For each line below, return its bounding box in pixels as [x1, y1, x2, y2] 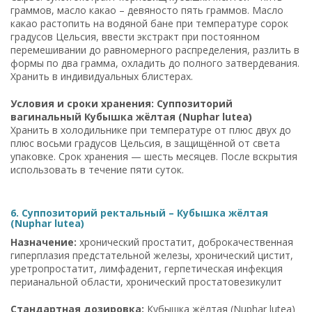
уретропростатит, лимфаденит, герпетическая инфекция [10, 261, 283, 275]
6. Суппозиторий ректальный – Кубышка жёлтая [10, 205, 268, 219]
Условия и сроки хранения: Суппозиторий [10, 96, 233, 110]
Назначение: [10, 235, 77, 249]
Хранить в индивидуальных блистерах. [10, 69, 193, 83]
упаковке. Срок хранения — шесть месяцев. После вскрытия [10, 149, 297, 163]
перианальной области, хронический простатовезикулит [10, 274, 282, 288]
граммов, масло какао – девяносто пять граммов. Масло [10, 3, 283, 17]
